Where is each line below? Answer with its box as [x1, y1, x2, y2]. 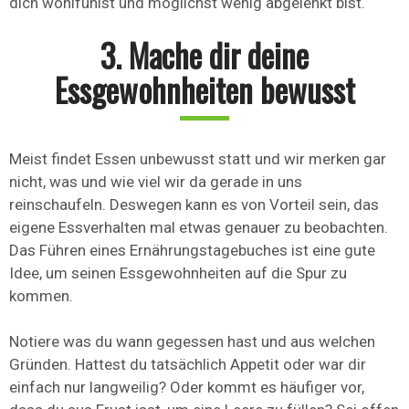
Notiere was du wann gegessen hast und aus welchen [9, 332, 375, 351]
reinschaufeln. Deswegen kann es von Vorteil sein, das [9, 195, 379, 215]
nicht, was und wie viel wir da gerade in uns [9, 173, 302, 192]
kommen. [9, 287, 73, 306]
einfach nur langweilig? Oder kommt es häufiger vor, [9, 378, 364, 397]
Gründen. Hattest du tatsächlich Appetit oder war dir [9, 355, 366, 374]
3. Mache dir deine [100, 31, 309, 79]
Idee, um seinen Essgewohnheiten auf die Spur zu [9, 264, 347, 283]
